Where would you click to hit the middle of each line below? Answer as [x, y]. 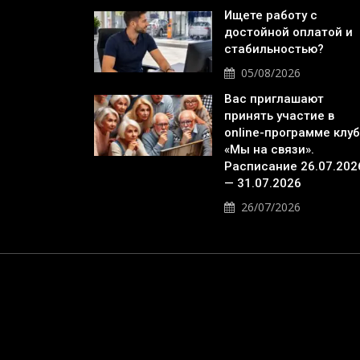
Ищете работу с [271, 15]
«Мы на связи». [269, 149]
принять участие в [279, 116]
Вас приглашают [274, 99]
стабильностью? [276, 49]
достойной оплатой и [288, 32]
